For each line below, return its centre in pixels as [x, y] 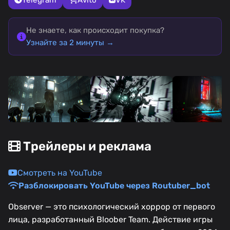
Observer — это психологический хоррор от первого [112, 206]
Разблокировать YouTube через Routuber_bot [114, 185]
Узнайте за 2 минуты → [70, 43]
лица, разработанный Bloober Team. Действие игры [110, 219]
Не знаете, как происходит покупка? [95, 31]
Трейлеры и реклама [86, 146]
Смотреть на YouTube [60, 172]
